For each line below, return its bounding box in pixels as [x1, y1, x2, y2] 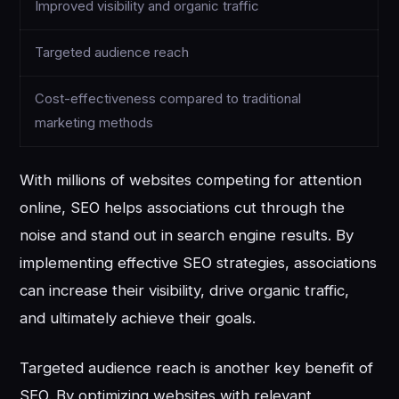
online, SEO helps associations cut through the [20, 198, 346, 216]
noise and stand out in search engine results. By [20, 225, 354, 244]
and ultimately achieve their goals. [20, 308, 256, 327]
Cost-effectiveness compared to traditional [35, 90, 302, 107]
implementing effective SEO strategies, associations [20, 253, 378, 272]
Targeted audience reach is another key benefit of [20, 359, 374, 378]
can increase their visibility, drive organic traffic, [20, 281, 350, 299]
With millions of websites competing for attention [20, 170, 362, 189]
